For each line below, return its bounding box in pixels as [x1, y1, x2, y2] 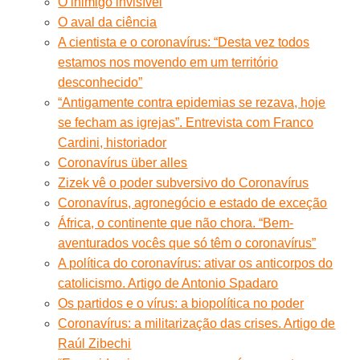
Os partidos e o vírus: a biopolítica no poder [58, 296, 305, 310]
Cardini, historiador [58, 135, 167, 149]
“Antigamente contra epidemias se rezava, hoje [58, 95, 326, 109]
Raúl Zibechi [58, 336, 132, 350]
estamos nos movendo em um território [58, 55, 279, 69]
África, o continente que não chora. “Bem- [58, 215, 294, 230]
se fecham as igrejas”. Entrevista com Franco [58, 115, 314, 129]
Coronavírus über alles [58, 155, 188, 170]
